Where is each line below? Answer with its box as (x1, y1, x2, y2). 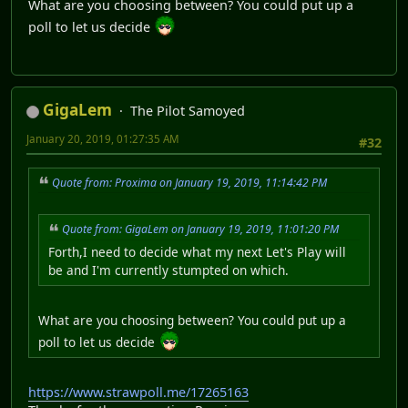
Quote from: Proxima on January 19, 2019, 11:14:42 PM (52, 174, 327, 190)
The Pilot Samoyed (130, 102, 245, 120)
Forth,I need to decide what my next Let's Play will (48, 243, 346, 261)
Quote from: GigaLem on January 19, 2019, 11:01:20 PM (62, 221, 339, 238)
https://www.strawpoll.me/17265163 (28, 383, 249, 402)
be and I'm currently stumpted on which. (48, 261, 289, 280)
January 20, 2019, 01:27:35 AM (26, 132, 179, 147)
